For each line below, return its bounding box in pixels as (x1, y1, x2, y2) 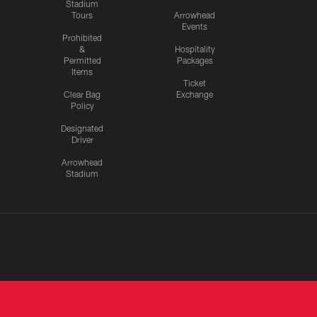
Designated (61, 122, 103, 133)
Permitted (63, 54, 101, 65)
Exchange (176, 88, 213, 99)
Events (182, 21, 207, 31)
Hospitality (174, 43, 215, 54)
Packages (176, 54, 213, 65)
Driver (71, 134, 93, 144)
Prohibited (62, 32, 102, 42)
